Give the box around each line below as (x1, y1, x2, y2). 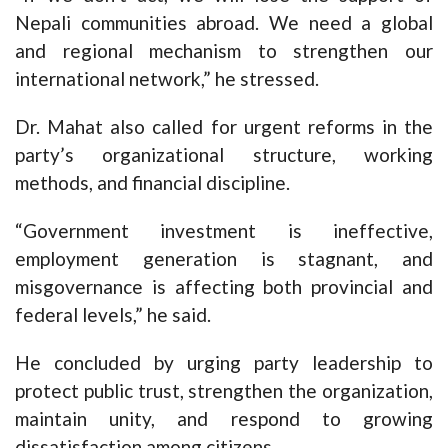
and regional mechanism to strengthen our (15, 39, 433, 63)
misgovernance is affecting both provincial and (15, 275, 433, 299)
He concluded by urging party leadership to (15, 351, 433, 375)
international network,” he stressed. (15, 67, 319, 91)
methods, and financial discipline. (15, 171, 290, 195)
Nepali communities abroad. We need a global (15, 11, 433, 35)
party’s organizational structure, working (15, 143, 433, 167)
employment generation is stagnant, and (15, 247, 433, 271)
